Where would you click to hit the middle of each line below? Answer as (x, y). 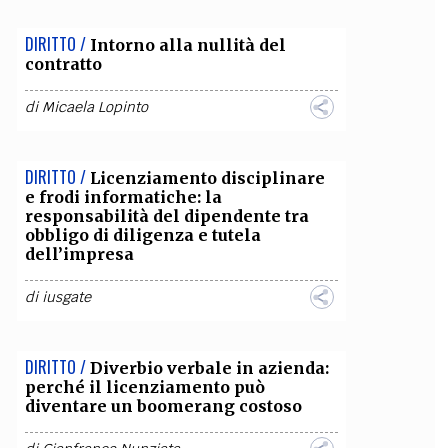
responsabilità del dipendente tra (166, 216)
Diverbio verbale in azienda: (209, 368)
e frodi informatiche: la (123, 197)
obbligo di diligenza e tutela (142, 235)
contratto (63, 64)
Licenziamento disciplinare (207, 178)
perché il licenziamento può (144, 387)
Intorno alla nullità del (187, 45)
